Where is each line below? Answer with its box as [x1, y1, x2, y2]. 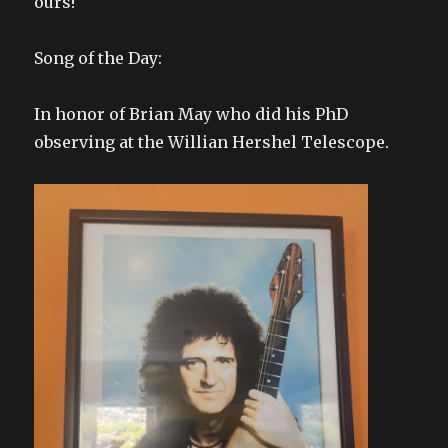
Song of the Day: [34, 48, 163, 69]
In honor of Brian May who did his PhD [34, 104, 349, 125]
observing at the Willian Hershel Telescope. [34, 132, 390, 153]
